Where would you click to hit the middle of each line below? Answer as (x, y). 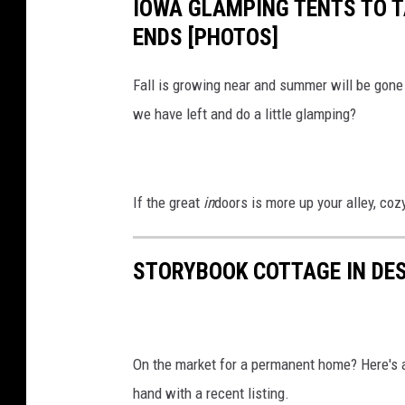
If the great (168, 203)
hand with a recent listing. (211, 393)
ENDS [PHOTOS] (206, 38)
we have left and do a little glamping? (245, 114)
